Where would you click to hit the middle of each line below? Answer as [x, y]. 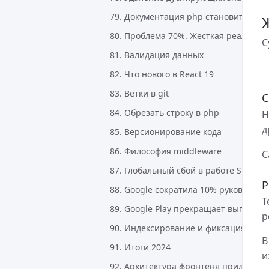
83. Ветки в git [139, 93]
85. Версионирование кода [166, 132]
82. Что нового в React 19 [162, 74]
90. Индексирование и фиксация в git [188, 228]
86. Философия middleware [166, 151]
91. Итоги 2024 [140, 247]
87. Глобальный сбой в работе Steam [186, 170]
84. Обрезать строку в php [165, 113]
